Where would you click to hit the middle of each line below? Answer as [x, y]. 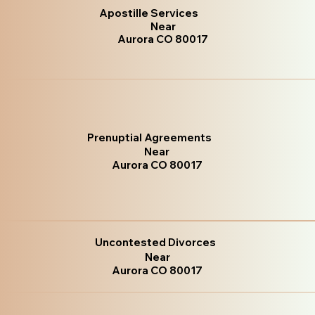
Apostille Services [148, 13]
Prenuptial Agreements [150, 138]
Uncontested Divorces [155, 242]
